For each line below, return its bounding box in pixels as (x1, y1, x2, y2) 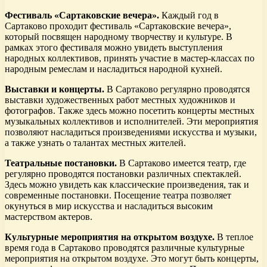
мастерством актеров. (5, 211, 92, 222)
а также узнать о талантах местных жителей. (5, 137, 186, 148)
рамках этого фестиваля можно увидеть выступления (5, 42, 222, 52)
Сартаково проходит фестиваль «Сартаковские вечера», (5, 20, 231, 31)
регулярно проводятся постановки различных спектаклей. (5, 168, 241, 179)
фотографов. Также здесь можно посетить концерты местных (5, 105, 254, 116)
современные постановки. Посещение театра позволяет (5, 190, 231, 200)
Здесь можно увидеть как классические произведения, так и (5, 179, 249, 190)
